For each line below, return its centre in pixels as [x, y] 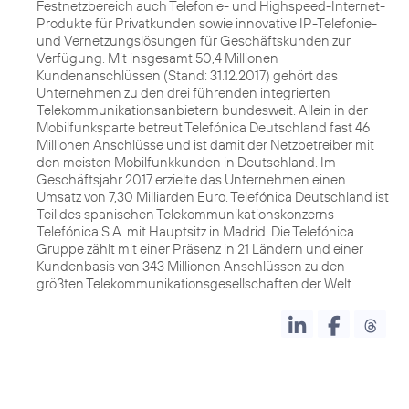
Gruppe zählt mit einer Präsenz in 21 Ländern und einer [200, 249]
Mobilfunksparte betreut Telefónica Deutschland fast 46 [203, 128]
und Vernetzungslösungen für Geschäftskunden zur [194, 41]
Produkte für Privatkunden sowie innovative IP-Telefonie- [207, 24]
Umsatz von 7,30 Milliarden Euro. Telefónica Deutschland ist [213, 197]
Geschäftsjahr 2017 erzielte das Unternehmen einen [191, 180]
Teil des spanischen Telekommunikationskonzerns [185, 215]
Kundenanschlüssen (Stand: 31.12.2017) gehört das [187, 76]
